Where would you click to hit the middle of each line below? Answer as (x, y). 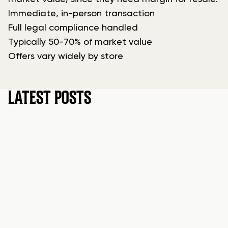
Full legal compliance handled (73, 28)
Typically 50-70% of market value (80, 42)
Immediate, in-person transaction (81, 14)
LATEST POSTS (50, 98)
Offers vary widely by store (66, 57)
